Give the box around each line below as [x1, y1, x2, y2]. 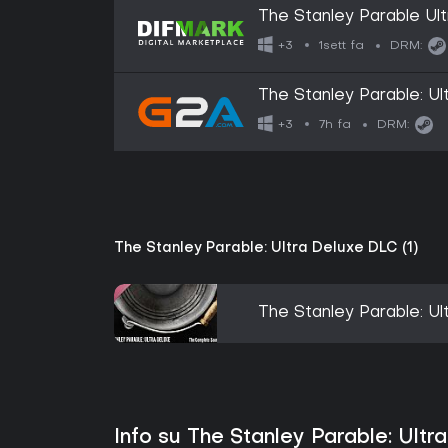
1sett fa [319, 39, 365, 52]
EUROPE [258, 107, 329, 123]
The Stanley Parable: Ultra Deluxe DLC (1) [114, 242, 418, 255]
